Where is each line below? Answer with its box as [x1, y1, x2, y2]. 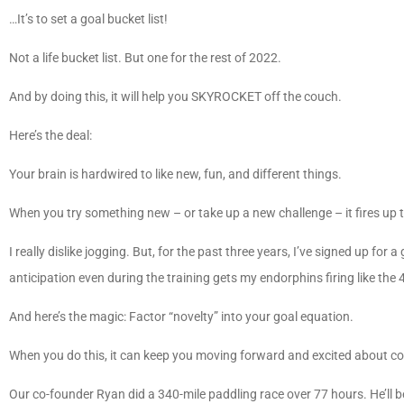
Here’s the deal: [9, 128, 99, 143]
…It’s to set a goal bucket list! [9, 12, 170, 27]
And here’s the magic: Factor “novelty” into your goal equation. [9, 309, 356, 325]
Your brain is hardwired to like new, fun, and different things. [9, 167, 344, 182]
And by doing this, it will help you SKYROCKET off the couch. [9, 89, 344, 105]
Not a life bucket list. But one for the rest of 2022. [9, 50, 284, 66]
